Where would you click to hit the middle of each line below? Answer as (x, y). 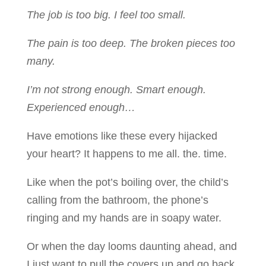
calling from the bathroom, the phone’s (117, 200)
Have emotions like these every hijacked (122, 136)
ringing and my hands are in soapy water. (124, 218)
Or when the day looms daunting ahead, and (132, 246)
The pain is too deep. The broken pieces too (131, 43)
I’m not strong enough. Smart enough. (116, 89)
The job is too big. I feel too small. (107, 15)
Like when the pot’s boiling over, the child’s (127, 182)
